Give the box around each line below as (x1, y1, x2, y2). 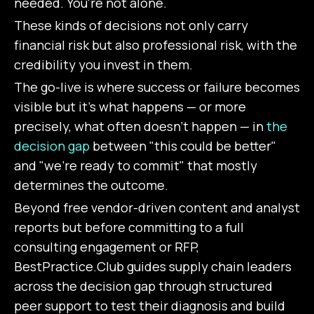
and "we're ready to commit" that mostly (14, 157, 257, 175)
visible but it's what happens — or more (14, 98, 246, 116)
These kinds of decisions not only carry (14, 17, 248, 34)
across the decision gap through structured (14, 278, 273, 295)
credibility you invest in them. (14, 56, 193, 74)
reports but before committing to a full (14, 219, 244, 236)
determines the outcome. (14, 177, 168, 194)
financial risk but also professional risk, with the (14, 36, 297, 54)
